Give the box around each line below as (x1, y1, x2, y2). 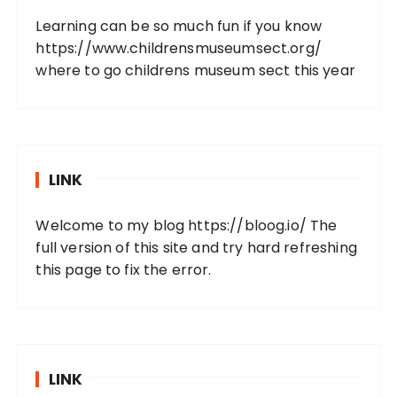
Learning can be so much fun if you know (35, 16, 323, 36)
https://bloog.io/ (188, 215, 307, 236)
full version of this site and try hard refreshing (35, 237, 357, 258)
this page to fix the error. (35, 260, 212, 280)
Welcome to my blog (35, 215, 189, 236)
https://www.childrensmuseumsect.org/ (35, 38, 322, 58)
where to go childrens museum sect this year (35, 60, 355, 81)
